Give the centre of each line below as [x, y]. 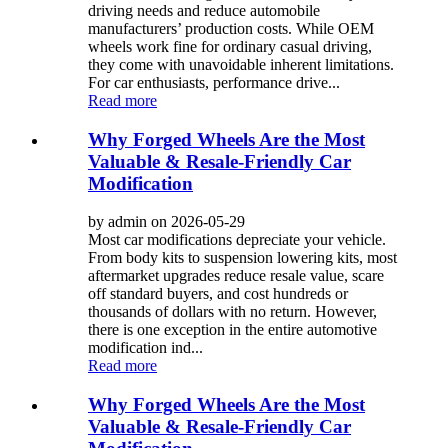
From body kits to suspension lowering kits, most [242, 258]
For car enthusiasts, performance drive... [214, 82]
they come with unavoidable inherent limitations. [241, 64]
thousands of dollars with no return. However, [232, 312]
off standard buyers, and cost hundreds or [218, 294]
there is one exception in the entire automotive [232, 330]
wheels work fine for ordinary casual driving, [230, 46]
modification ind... [145, 348]
